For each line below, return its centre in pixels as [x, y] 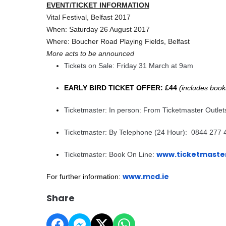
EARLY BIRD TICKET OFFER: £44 [121, 88]
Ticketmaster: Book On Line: [110, 155]
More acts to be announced [90, 54]
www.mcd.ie [146, 177]
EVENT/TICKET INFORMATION [98, 5]
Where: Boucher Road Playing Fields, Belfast [118, 42]
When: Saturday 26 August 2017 [99, 30]
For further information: [84, 177]
